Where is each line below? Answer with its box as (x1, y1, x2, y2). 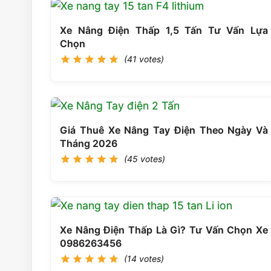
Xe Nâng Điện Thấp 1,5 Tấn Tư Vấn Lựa (60, 24, 268, 36)
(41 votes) (124, 53, 164, 64)
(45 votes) (124, 153, 165, 164)
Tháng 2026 (60, 137, 117, 149)
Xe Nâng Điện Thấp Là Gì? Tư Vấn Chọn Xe (60, 223, 268, 236)
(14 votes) (124, 253, 164, 264)
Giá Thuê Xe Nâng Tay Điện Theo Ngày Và (60, 123, 268, 136)
